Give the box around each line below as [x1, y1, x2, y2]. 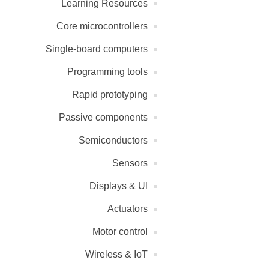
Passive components [59, 112, 148, 123]
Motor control [92, 226, 148, 237]
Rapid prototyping [72, 89, 148, 100]
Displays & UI [89, 181, 148, 192]
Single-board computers [46, 44, 148, 55]
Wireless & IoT [85, 249, 148, 260]
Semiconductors [79, 135, 148, 146]
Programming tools [67, 67, 148, 77]
